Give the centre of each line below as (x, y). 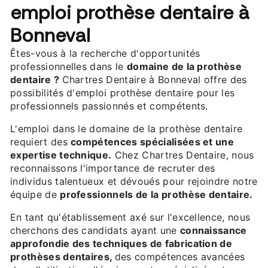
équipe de (35, 194)
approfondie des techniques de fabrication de (121, 243)
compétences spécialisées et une (153, 141)
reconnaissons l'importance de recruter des (113, 168)
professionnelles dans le (69, 66)
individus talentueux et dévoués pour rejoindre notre (134, 181)
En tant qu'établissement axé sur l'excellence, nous (130, 217)
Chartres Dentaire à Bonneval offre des (154, 79)
